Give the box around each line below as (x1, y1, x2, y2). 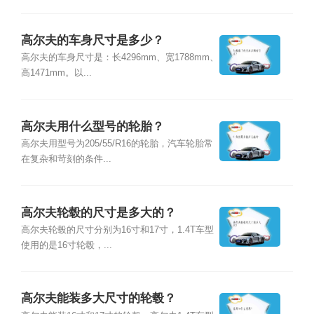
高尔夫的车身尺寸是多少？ (20, 33, 164, 47)
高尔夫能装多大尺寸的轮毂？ (20, 292, 176, 306)
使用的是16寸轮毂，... (20, 240, 112, 250)
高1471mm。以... (20, 68, 92, 78)
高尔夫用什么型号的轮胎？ (20, 119, 164, 133)
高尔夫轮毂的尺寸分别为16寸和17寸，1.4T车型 (20, 224, 214, 235)
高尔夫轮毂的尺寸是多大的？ (20, 205, 176, 219)
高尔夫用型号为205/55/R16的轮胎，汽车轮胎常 (20, 138, 213, 149)
